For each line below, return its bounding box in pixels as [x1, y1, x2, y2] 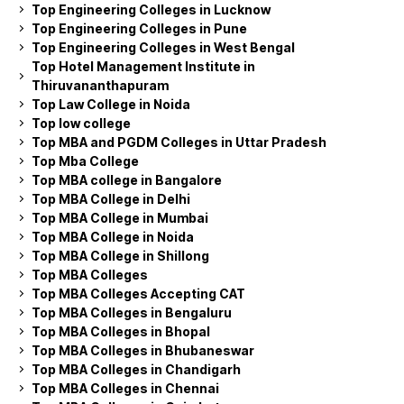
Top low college [32, 115, 131, 131]
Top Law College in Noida [32, 96, 190, 112]
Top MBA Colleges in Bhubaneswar [32, 343, 254, 358]
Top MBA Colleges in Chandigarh [32, 362, 241, 377]
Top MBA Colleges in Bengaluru [32, 305, 232, 320]
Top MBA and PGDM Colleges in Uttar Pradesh [32, 134, 326, 150]
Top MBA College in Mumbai [32, 210, 208, 225]
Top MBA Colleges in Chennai [32, 381, 219, 396]
